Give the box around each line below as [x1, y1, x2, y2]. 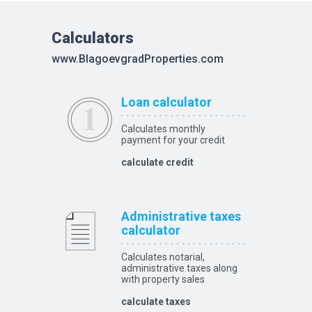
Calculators [52, 29, 134, 47]
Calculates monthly [121, 123, 205, 134]
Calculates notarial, [121, 251, 205, 263]
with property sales [121, 274, 205, 285]
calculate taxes [121, 296, 191, 307]
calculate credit [121, 157, 194, 168]
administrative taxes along [121, 263, 237, 274]
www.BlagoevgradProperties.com [52, 52, 224, 65]
